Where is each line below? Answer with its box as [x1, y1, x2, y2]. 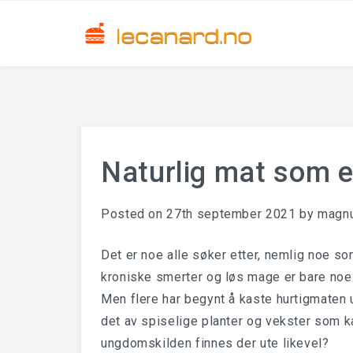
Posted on [101, 206, 167, 221]
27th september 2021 [166, 206, 296, 221]
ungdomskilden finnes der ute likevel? [101, 336, 329, 351]
